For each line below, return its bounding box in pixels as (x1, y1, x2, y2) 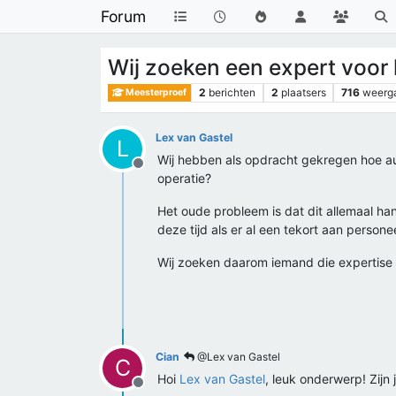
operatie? (157, 171, 211, 186)
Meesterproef (124, 87, 187, 98)
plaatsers (280, 86, 326, 99)
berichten (208, 86, 255, 99)
